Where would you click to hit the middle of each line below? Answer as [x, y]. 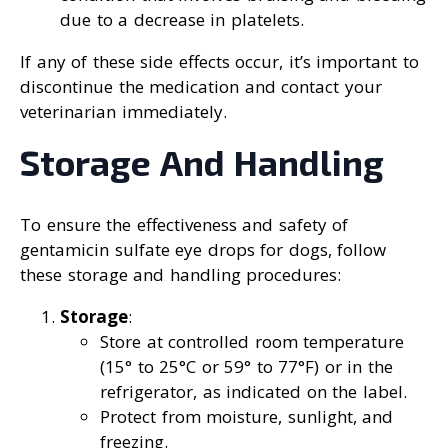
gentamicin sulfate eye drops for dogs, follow [203, 250]
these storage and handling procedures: [180, 275]
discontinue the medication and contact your [201, 87]
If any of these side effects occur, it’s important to [219, 62]
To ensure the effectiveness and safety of [184, 225]
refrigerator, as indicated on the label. [253, 392]
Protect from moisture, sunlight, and [246, 417]
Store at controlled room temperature [252, 342]
